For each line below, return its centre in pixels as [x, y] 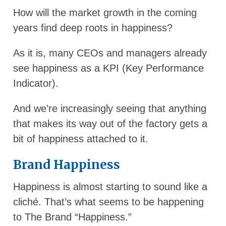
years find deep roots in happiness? [93, 28]
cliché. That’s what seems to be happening [109, 202]
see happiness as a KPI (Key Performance [109, 68]
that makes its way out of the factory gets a [110, 124]
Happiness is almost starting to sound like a [110, 187]
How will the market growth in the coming [105, 13]
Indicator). [36, 83]
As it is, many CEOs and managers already [110, 53]
